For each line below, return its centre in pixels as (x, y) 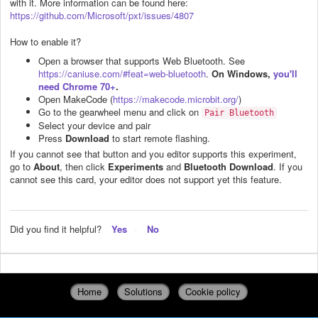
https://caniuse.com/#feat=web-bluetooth (122, 74)
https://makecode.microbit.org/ (176, 99)
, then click (84, 167)
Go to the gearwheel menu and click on (120, 112)
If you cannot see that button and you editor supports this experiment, (153, 154)
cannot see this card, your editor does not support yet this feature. (146, 180)
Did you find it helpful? (56, 229)
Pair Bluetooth (239, 113)
